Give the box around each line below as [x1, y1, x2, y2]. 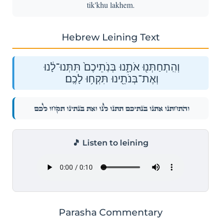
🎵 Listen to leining [73, 138, 148, 147]
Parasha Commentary [58, 206, 163, 218]
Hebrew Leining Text [61, 31, 160, 43]
